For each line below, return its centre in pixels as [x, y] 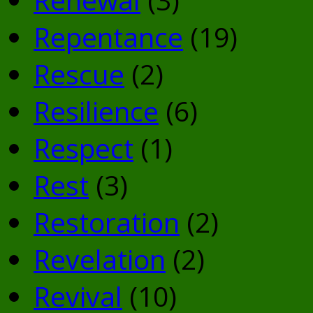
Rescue [79, 73]
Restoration [107, 221]
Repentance [108, 36]
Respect [83, 147]
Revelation [100, 259]
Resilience [96, 110]
